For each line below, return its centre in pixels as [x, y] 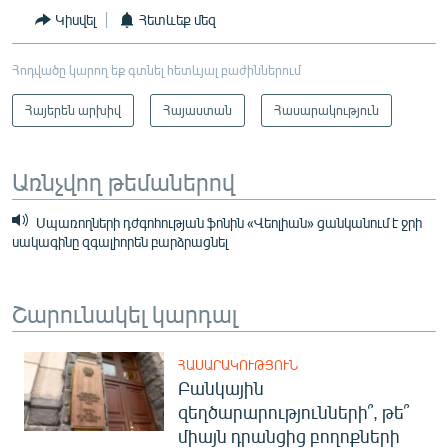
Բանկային [221, 387]
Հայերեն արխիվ [73, 109]
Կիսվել [75, 19]
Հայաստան [197, 109]
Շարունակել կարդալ [124, 312]
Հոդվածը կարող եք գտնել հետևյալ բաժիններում [156, 69]
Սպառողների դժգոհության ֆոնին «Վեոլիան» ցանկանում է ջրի [227, 222]
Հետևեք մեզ [177, 19]
